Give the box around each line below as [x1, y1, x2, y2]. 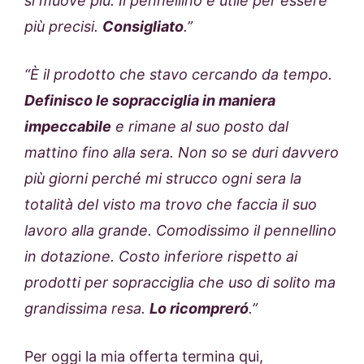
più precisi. [24, 17, 102, 35]
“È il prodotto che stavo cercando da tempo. [24, 65, 332, 83]
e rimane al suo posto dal [111, 117, 288, 135]
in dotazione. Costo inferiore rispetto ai [24, 247, 297, 265]
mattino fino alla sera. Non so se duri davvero [24, 143, 339, 161]
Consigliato [102, 17, 184, 35]
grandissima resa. [24, 299, 149, 317]
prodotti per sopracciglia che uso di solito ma [24, 273, 336, 291]
